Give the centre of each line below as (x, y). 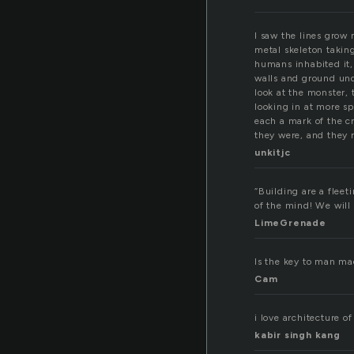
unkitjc (273, 153)
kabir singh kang (298, 335)
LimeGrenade (290, 223)
